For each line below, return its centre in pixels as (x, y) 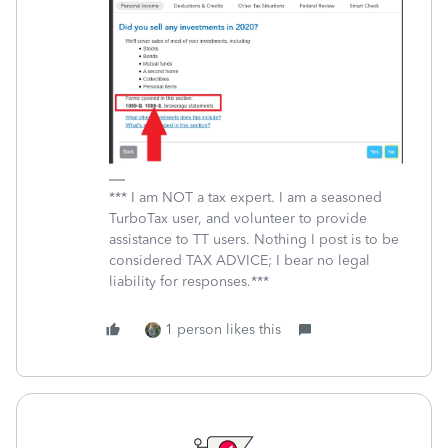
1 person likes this (223, 330)
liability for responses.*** (189, 282)
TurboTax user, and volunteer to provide (238, 219)
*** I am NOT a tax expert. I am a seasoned (245, 198)
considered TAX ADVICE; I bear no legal (239, 261)
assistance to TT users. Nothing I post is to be (254, 240)
